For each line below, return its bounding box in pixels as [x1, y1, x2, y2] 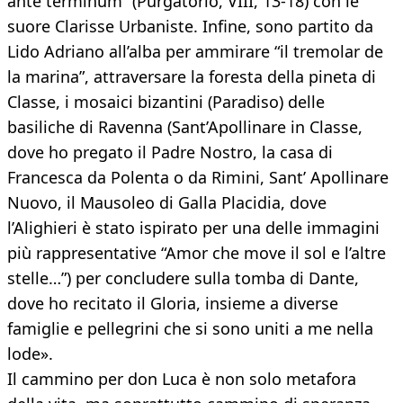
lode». [7, 343, 53, 365]
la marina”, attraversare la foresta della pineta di [7, 66, 376, 88]
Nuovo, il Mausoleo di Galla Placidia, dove [7, 192, 327, 214]
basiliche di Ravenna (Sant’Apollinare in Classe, [7, 116, 363, 139]
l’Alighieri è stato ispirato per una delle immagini [7, 217, 380, 239]
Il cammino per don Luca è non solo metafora [7, 368, 356, 390]
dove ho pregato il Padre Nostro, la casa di [7, 141, 333, 164]
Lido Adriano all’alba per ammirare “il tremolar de [7, 40, 383, 63]
